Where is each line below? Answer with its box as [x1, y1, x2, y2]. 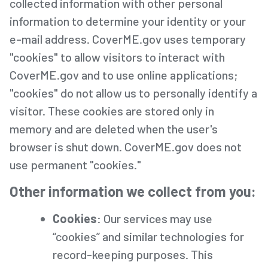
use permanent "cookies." [10, 157, 141, 172]
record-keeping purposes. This [53, 246, 213, 261]
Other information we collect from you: [10, 182, 256, 200]
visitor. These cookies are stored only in [10, 103, 214, 118]
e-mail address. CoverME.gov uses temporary [10, 31, 246, 46]
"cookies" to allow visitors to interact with [10, 49, 225, 64]
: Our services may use [97, 211, 212, 226]
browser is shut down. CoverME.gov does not [10, 139, 242, 154]
